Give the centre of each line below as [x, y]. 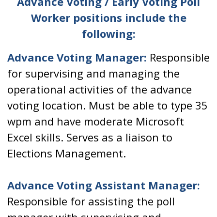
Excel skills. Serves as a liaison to [90, 137]
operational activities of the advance [100, 89]
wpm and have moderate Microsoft [96, 121]
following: [108, 33]
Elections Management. [67, 153]
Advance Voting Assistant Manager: [104, 185]
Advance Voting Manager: [77, 57]
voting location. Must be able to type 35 [108, 105]
